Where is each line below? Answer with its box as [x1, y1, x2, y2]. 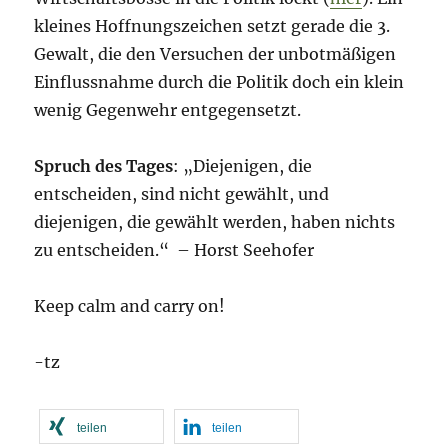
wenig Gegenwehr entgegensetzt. [34, 100, 302, 121]
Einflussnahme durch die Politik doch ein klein [34, 72, 405, 93]
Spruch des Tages [34, 156, 174, 177]
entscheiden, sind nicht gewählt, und [34, 184, 330, 205]
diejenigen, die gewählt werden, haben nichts [34, 212, 396, 233]
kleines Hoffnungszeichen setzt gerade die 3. [34, 16, 391, 37]
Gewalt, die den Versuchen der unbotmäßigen [34, 44, 397, 65]
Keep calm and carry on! [34, 296, 226, 317]
